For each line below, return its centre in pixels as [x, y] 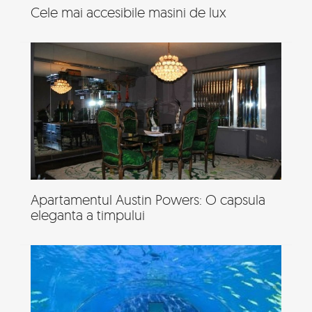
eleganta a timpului [88, 215]
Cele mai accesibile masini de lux [128, 13]
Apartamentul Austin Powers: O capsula [148, 200]
